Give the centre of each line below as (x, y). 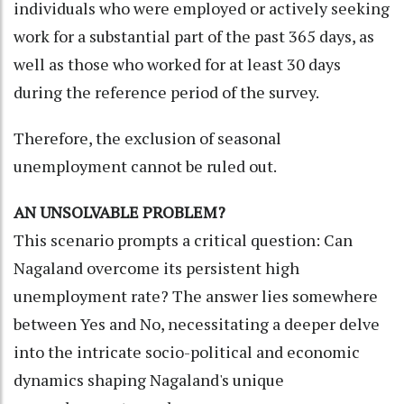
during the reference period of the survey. (168, 92)
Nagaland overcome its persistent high (156, 267)
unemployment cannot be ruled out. (145, 165)
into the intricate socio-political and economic (187, 351)
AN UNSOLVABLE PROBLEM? (119, 211)
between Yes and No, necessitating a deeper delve (197, 323)
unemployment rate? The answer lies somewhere (196, 295)
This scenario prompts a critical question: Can (183, 239)
